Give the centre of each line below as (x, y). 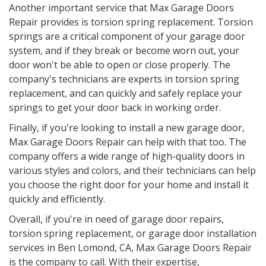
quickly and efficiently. (57, 199)
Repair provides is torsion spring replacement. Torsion (131, 22)
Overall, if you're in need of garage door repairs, (116, 219)
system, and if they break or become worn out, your (124, 51)
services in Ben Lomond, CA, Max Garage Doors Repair (130, 248)
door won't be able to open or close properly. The (120, 65)
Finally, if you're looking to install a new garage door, (127, 128)
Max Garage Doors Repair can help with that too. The (128, 142)
